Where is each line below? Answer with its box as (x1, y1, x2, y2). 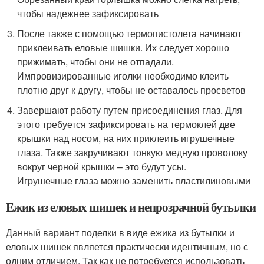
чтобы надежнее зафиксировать (17, 6, 159, 20)
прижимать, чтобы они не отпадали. (17, 54, 174, 68)
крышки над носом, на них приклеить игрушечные (17, 131, 235, 145)
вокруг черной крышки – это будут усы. (17, 159, 187, 173)
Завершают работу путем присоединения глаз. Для (17, 103, 243, 117)
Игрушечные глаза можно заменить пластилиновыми (17, 173, 251, 187)
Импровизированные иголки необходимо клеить (17, 68, 229, 82)
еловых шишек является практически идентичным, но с (6, 239, 248, 253)
